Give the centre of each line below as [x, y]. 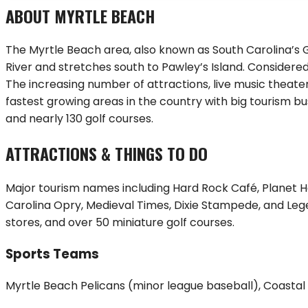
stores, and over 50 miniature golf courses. [120, 223]
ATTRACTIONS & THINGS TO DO [107, 154]
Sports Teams [52, 254]
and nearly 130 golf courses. [79, 119]
